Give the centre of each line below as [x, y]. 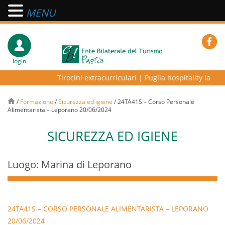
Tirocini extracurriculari [92, 78]
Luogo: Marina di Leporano [70, 164]
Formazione [37, 102]
